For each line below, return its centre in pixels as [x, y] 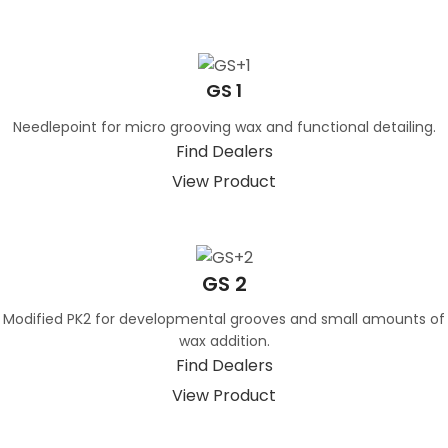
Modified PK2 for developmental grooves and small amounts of [224, 319]
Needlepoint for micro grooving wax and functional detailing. [224, 127]
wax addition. [224, 341]
